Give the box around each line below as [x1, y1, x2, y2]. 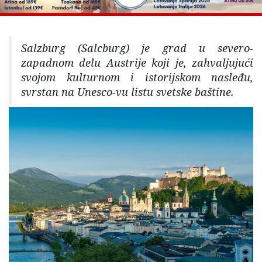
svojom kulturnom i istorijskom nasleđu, [21, 70, 253, 85]
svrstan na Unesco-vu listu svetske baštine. [21, 85, 234, 99]
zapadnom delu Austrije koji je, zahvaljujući [21, 56, 253, 70]
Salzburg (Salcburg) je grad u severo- [21, 41, 253, 56]
